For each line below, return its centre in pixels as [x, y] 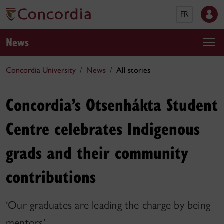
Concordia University [41, 70]
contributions [51, 176]
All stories [133, 70]
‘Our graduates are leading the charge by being [108, 205]
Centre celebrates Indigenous [103, 128]
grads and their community [97, 152]
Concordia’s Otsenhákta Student [112, 104]
